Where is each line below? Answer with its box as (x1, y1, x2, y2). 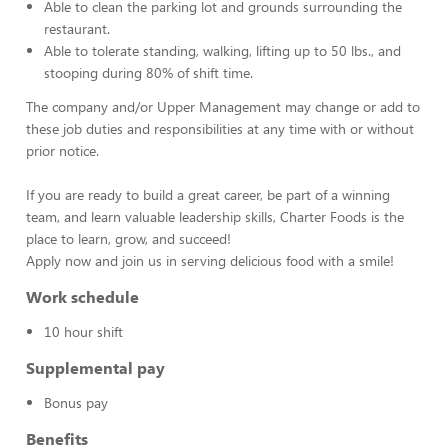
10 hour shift (44, 322, 123, 341)
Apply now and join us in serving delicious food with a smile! (26, 251, 394, 270)
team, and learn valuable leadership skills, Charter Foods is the (26, 207, 404, 226)
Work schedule (26, 286, 139, 307)
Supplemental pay (26, 357, 165, 378)
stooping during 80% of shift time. (44, 63, 253, 82)
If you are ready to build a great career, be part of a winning (26, 185, 390, 204)
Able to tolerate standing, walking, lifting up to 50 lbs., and (44, 41, 401, 60)
